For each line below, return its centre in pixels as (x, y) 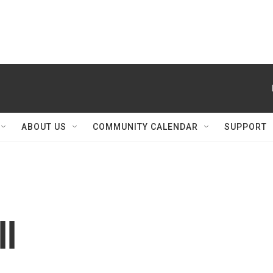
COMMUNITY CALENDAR (145, 127)
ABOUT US (44, 127)
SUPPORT (246, 127)
